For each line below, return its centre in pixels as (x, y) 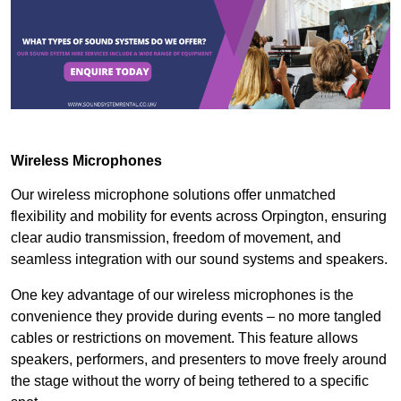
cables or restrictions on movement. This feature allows (184, 338)
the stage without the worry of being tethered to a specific (190, 381)
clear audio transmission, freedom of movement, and (176, 238)
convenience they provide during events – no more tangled (196, 317)
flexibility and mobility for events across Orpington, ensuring (199, 217)
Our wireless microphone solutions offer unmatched (173, 195)
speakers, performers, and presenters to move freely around (199, 360)
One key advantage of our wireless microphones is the (182, 295)
